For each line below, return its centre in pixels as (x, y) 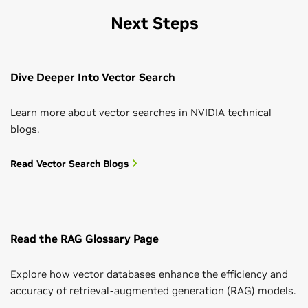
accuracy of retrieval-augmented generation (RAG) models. (153, 291)
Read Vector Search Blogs (71, 164)
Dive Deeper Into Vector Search (93, 77)
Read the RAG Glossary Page (85, 239)
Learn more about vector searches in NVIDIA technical (141, 113)
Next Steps (154, 23)
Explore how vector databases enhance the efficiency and (149, 274)
